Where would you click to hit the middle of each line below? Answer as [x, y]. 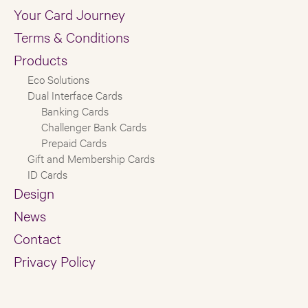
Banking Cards [75, 111]
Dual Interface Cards [75, 95]
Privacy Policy [55, 261]
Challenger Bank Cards [94, 126]
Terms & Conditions [71, 37]
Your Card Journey [69, 14]
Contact [37, 238]
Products [41, 59]
